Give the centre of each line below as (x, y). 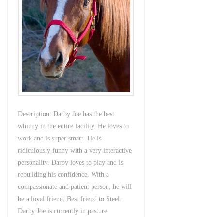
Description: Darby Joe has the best (66, 114)
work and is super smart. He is (60, 138)
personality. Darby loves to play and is (71, 162)
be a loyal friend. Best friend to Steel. (70, 199)
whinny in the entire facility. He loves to (74, 126)
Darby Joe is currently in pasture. (64, 211)
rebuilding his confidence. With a (64, 174)
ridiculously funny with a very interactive (75, 150)
